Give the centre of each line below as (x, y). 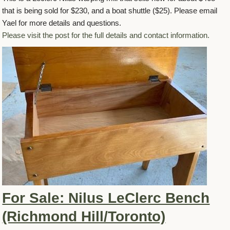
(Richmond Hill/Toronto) (84, 217)
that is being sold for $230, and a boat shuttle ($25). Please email (110, 11)
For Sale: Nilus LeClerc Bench (106, 198)
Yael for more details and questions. (62, 23)
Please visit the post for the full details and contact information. (106, 35)
